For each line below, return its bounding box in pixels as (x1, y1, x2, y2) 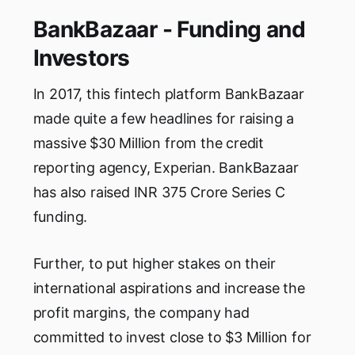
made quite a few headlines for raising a (32, 109, 295, 127)
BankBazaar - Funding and (32, 15, 306, 43)
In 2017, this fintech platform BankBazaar (32, 85, 304, 102)
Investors (32, 44, 130, 71)
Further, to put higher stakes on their (32, 254, 276, 272)
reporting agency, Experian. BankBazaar (32, 158, 299, 176)
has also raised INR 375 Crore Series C (32, 183, 285, 200)
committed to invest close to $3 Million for (32, 328, 311, 345)
